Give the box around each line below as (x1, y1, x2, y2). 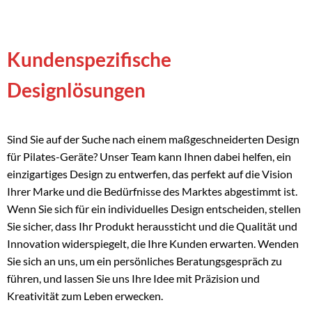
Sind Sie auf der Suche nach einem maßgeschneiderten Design (6, 132, 299, 146)
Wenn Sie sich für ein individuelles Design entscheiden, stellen (6, 202, 301, 216)
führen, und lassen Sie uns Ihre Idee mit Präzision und (6, 272, 260, 286)
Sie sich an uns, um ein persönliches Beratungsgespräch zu (6, 254, 282, 268)
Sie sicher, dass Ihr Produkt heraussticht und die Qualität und (6, 219, 297, 233)
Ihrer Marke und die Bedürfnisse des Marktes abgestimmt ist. (6, 185, 297, 198)
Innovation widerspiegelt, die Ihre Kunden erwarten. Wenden (6, 237, 299, 251)
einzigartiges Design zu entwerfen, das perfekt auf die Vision (6, 167, 292, 181)
